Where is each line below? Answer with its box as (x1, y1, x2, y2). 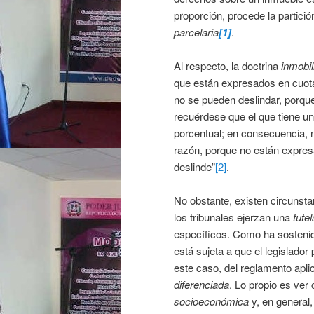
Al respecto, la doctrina (174, 57, 281, 73)
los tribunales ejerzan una (174, 210, 293, 225)
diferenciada (174, 277, 229, 292)
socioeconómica (174, 294, 249, 309)
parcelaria (174, 24, 219, 39)
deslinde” (174, 158, 215, 174)
